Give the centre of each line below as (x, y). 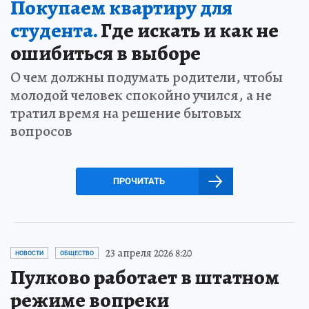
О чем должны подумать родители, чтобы (147, 77)
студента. (54, 30)
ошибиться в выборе (106, 53)
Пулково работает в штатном (145, 277)
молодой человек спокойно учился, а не (141, 95)
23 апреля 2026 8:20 (149, 253)
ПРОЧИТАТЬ (139, 181)
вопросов (41, 131)
